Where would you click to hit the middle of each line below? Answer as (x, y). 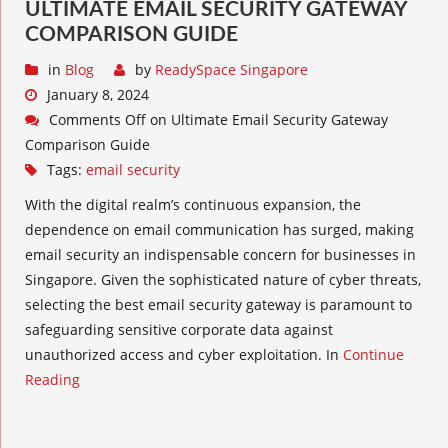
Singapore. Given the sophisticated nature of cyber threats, (223, 279)
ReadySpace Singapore (231, 69)
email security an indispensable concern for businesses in (220, 254)
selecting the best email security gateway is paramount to (218, 304)
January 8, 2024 (98, 94)
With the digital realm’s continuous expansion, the (193, 204)
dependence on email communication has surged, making (219, 229)
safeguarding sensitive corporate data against (179, 329)
